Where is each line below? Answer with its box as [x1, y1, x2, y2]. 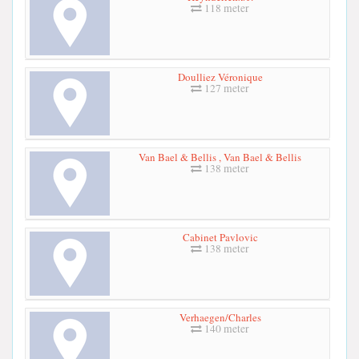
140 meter [202, 321, 249, 337]
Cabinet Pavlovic [182, 230, 258, 245]
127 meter [202, 81, 249, 96]
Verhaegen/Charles [179, 310, 261, 325]
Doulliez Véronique [177, 70, 263, 85]
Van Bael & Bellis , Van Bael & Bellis [139, 150, 301, 165]
